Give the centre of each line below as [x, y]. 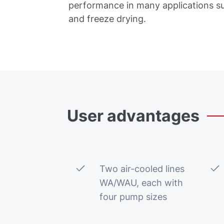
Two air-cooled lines [142, 169]
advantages [153, 116]
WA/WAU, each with [141, 183]
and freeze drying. [109, 19]
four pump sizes [133, 197]
